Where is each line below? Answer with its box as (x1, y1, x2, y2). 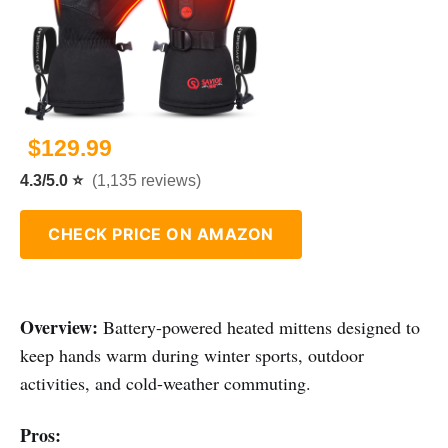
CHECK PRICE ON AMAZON (48, 224, 274, 245)
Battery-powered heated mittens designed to (98, 315, 420, 340)
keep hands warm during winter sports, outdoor (20, 343, 364, 368)
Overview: (20, 314, 98, 341)
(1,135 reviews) (92, 172, 201, 190)
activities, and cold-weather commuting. (20, 371, 311, 396)
